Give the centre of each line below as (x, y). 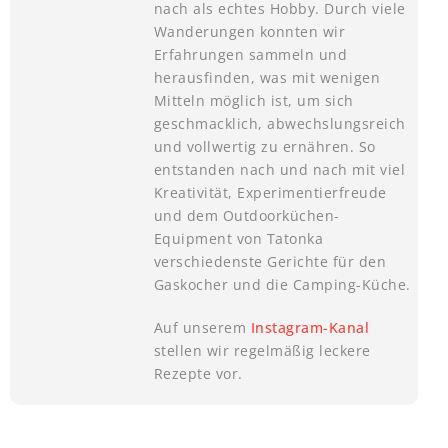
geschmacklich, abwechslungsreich (279, 124)
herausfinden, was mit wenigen (267, 78)
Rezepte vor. (198, 374)
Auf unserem (202, 328)
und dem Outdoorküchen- (246, 216)
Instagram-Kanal (310, 328)
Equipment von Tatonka (238, 239)
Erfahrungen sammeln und (250, 55)
